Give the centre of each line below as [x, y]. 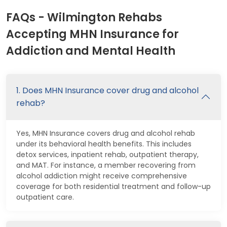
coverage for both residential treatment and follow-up [113, 186]
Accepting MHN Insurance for [92, 34]
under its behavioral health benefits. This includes [104, 144]
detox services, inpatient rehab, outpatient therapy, [107, 154]
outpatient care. [45, 197]
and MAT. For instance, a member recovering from [106, 165]
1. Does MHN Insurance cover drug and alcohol [107, 90]
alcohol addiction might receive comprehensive [102, 176]
